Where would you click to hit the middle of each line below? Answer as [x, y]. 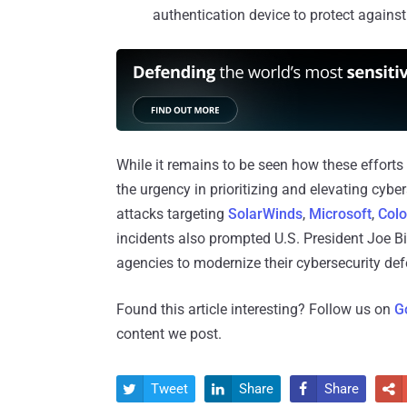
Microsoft [340, 214]
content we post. [169, 334]
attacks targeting [172, 214]
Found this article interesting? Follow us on [255, 310]
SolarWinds [265, 214]
